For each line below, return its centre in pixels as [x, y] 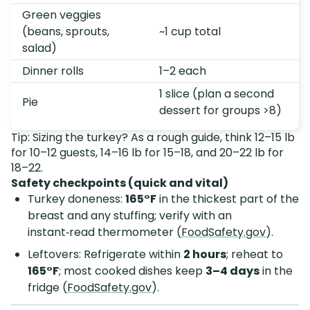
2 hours [205, 255]
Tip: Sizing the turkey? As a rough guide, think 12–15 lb [153, 138]
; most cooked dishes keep [132, 271]
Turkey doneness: [76, 199]
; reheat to [255, 255]
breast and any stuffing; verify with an [130, 216]
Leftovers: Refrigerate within [106, 255]
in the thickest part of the [228, 199]
